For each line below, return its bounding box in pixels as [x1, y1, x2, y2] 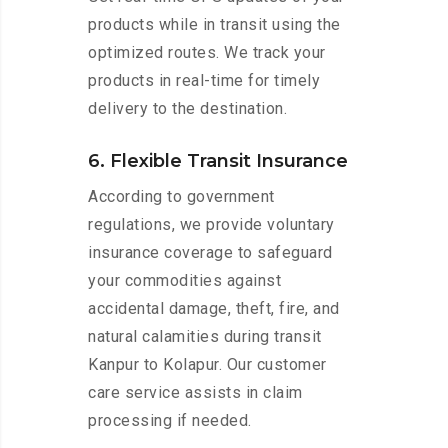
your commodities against [88, 271, 281, 291]
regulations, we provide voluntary [88, 215, 335, 235]
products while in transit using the [88, 15, 341, 35]
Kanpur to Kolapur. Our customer [88, 355, 327, 375]
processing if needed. [88, 411, 252, 431]
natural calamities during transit [88, 327, 322, 347]
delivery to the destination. [88, 99, 287, 119]
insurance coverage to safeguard [88, 243, 333, 263]
